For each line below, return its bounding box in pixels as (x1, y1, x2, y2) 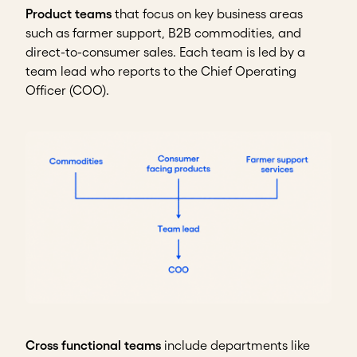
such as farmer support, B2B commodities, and (25, 25, 301, 40)
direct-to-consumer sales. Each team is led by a (25, 44, 305, 59)
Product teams (25, 6, 112, 21)
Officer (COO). (25, 82, 109, 97)
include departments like (161, 337, 310, 352)
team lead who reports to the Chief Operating (25, 63, 296, 78)
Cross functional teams (25, 337, 161, 352)
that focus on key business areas (112, 6, 303, 21)
